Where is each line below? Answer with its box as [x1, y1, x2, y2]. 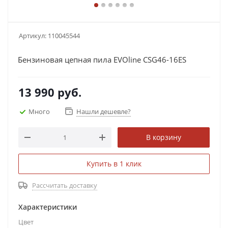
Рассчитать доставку [32, 181, 97, 190]
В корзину [146, 132, 181, 142]
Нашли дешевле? [76, 107, 131, 116]
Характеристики [18, 202, 77, 212]
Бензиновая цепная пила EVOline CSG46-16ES [18, 54, 186, 65]
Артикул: [19, 31, 46, 40]
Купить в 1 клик [87, 159, 141, 168]
